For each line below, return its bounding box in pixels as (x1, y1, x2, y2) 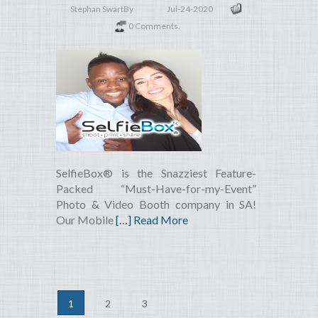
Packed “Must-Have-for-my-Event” (56, 182, 257, 196)
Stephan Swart (70, 4, 124, 15)
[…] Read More (116, 213, 188, 227)
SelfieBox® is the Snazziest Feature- (56, 166, 257, 180)
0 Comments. (128, 21, 181, 32)
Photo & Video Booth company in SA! (56, 197, 257, 212)
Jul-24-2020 (167, 4, 213, 15)
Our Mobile (56, 213, 116, 227)
